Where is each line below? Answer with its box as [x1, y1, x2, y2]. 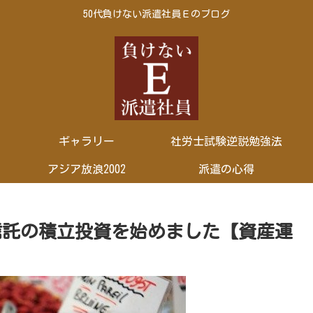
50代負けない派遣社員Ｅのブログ [83, 9, 230, 20]
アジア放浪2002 [48, 163, 126, 175]
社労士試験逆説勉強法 [170, 135, 282, 147]
